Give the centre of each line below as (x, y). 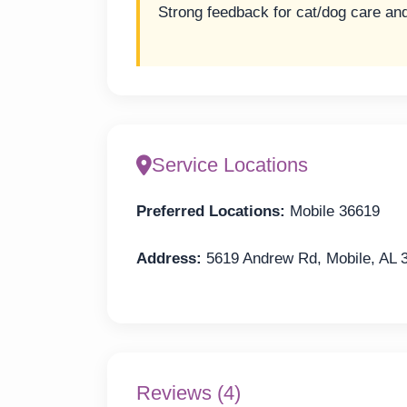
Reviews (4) (189, 392)
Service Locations (230, 164)
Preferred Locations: (211, 211)
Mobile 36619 (333, 211)
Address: (169, 259)
